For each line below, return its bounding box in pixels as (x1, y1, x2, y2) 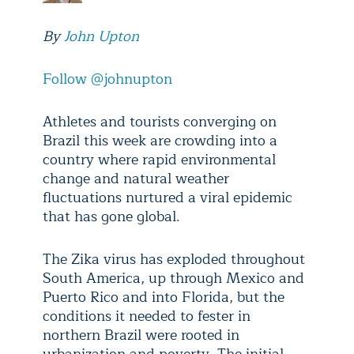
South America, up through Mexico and (43, 266, 304, 290)
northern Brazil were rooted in (43, 323, 239, 347)
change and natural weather (43, 167, 229, 190)
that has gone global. (43, 205, 180, 228)
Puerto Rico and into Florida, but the (43, 285, 284, 309)
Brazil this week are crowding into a (43, 129, 277, 153)
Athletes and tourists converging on (43, 110, 277, 134)
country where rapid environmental (43, 148, 276, 171)
